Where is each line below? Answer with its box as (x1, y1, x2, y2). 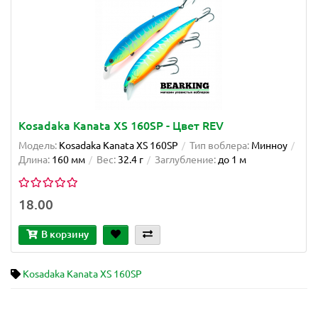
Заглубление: (155, 154, 216, 166)
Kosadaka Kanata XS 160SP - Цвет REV (18, 119, 224, 133)
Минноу (251, 140, 287, 152)
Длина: (18, 154, 50, 166)
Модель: (18, 140, 57, 152)
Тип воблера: (190, 140, 249, 152)
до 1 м (218, 154, 246, 166)
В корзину (41, 229, 89, 241)
